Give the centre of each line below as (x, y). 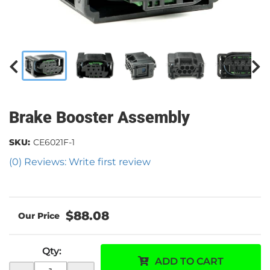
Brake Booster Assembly (99, 118)
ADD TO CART (189, 261)
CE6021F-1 (54, 142)
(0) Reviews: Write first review (80, 162)
